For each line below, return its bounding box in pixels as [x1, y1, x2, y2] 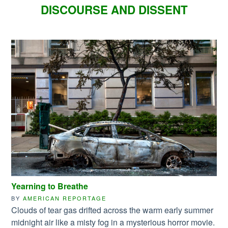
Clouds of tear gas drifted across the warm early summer [11, 204, 214, 216]
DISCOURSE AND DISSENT [40, 2, 188, 18]
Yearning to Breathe [11, 180, 89, 192]
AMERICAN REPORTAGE [23, 194, 107, 202]
